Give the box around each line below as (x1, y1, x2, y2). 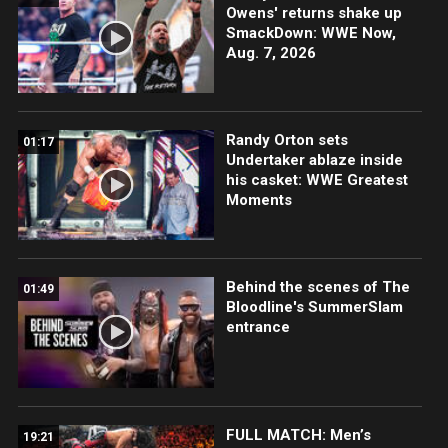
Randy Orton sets (225, 131, 348, 150)
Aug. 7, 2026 (225, 44, 316, 63)
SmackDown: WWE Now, (225, 24, 396, 43)
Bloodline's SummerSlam (225, 298, 403, 317)
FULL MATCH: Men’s (225, 425, 371, 444)
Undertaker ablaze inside (225, 151, 403, 170)
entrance (225, 318, 290, 337)
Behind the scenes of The (225, 278, 410, 297)
